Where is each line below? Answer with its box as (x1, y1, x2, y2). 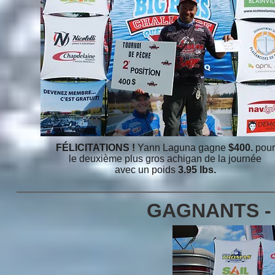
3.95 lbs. (177, 165, 216, 175)
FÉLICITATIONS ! (55, 142, 135, 153)
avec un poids (114, 165, 178, 175)
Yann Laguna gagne (134, 142, 228, 153)
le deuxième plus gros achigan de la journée (69, 153, 261, 164)
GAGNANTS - (147, 199, 271, 222)
